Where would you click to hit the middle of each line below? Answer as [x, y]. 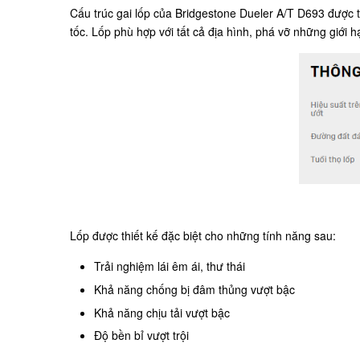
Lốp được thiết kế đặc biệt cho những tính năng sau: [203, 236]
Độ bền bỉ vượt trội [141, 335]
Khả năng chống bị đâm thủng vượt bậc [194, 289]
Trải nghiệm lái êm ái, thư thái [170, 266]
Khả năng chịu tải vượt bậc [162, 312]
